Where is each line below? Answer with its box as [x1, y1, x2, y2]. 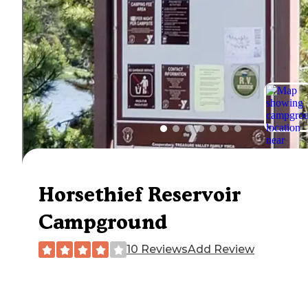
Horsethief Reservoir [38, 182, 241, 207]
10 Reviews [126, 243, 188, 256]
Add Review [188, 243, 254, 256]
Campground [38, 210, 167, 234]
